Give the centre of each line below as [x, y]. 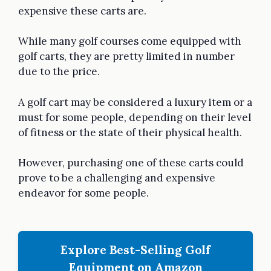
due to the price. [61, 72]
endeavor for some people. [85, 193]
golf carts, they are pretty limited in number [126, 57]
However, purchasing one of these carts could [131, 163]
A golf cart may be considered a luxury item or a [135, 102]
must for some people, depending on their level [135, 117]
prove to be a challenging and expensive [117, 178]
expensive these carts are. [82, 11]
